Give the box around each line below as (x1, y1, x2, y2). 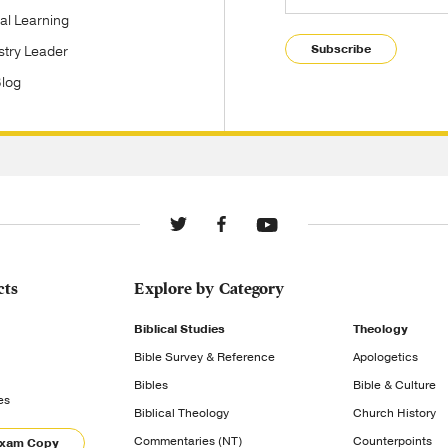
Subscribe (310, 40, 371, 57)
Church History (352, 405, 436, 421)
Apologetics (352, 349, 418, 365)
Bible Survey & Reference (134, 349, 276, 365)
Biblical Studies (134, 321, 226, 337)
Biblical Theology (134, 405, 230, 421)
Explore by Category (134, 279, 285, 299)
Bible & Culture (352, 377, 436, 393)
